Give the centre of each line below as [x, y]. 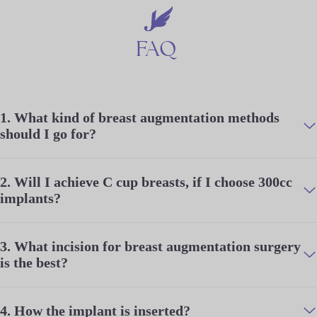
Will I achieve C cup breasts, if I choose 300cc [153, 181]
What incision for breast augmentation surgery [157, 246]
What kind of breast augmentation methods [147, 117]
